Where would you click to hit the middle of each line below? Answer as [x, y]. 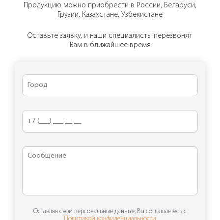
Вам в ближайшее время [110, 45]
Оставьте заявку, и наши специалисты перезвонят [110, 36]
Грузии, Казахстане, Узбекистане [110, 14]
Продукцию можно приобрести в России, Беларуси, [110, 5]
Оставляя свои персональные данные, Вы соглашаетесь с [110, 212]
